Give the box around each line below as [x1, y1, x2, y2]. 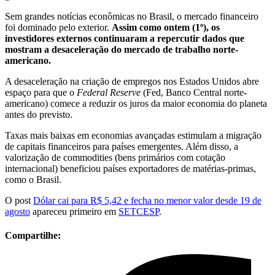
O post [5, 195, 33, 206]
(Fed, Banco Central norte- [143, 87, 247, 98]
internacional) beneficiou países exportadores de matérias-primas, [5, 163, 256, 174]
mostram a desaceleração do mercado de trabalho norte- [5, 44, 238, 55]
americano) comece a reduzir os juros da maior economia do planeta [5, 98, 267, 109]
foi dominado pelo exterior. [5, 21, 112, 33]
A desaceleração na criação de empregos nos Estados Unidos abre [5, 76, 259, 87]
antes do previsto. [5, 109, 72, 120]
